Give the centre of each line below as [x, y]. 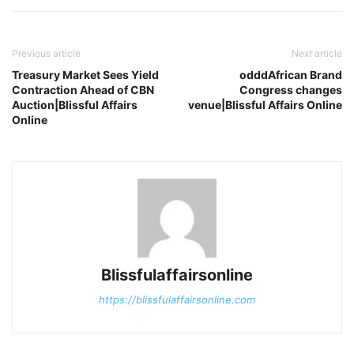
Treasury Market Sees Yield [85, 75]
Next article [317, 54]
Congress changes [291, 90]
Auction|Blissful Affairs [75, 105]
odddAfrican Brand [291, 75]
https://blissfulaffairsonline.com [177, 300]
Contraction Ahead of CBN [83, 90]
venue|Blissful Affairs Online [265, 105]
